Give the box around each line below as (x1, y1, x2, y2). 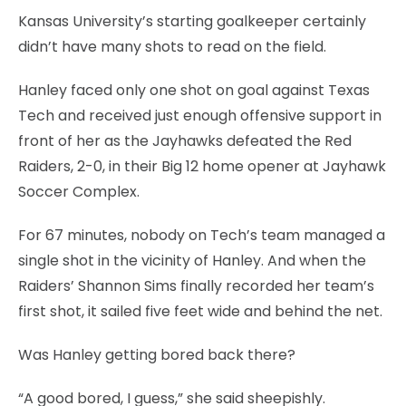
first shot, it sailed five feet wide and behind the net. (18, 300, 382, 322)
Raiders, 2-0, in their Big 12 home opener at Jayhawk (18, 155, 386, 177)
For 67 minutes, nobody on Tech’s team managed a (18, 224, 385, 246)
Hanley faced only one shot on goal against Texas (18, 79, 370, 101)
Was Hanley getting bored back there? (18, 343, 295, 365)
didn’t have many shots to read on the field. (18, 35, 326, 57)
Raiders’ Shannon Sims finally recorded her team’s (18, 275, 374, 296)
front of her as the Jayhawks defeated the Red (18, 130, 352, 151)
